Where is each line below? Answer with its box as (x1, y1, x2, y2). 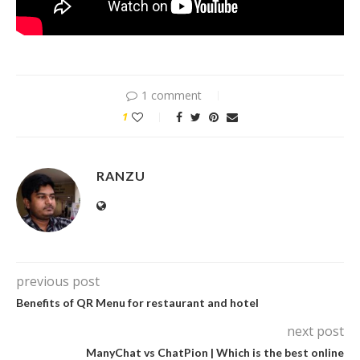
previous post (16, 272, 100, 290)
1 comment (141, 87, 202, 103)
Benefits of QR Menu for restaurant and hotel (16, 295, 259, 309)
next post (287, 321, 344, 340)
